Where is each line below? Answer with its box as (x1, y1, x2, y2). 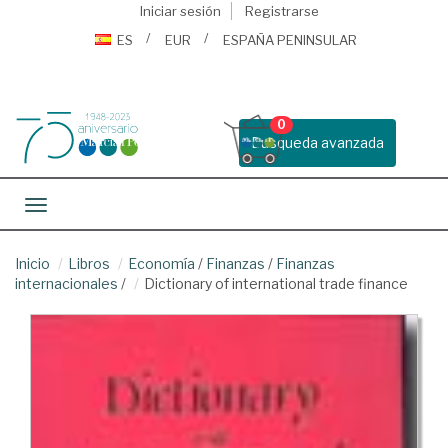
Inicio (15, 255, 50, 272)
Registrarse (244, 3, 319, 19)
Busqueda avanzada (251, 134, 384, 151)
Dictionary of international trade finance (144, 275, 408, 292)
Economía (128, 255, 195, 272)
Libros (68, 255, 110, 272)
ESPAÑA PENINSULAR (223, 32, 357, 48)
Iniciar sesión (139, 3, 221, 19)
